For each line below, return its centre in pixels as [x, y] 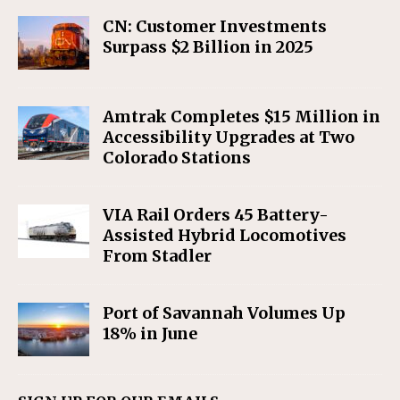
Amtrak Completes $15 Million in [242, 117]
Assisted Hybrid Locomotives [225, 236]
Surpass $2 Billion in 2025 [208, 47]
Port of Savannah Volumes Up [224, 313]
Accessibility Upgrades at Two [229, 137]
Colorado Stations [177, 158]
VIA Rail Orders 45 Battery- [216, 215]
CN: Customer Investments [215, 27]
